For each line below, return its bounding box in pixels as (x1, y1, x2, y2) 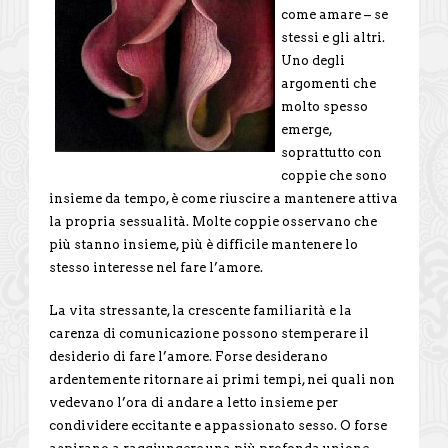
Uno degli (281, 52, 345, 68)
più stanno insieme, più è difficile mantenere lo (49, 236, 358, 252)
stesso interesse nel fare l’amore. (49, 259, 263, 275)
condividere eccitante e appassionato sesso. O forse (49, 417, 387, 433)
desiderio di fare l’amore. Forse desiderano (49, 348, 328, 364)
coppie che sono (281, 167, 387, 183)
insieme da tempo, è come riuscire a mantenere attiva (49, 190, 398, 206)
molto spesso (281, 98, 368, 114)
